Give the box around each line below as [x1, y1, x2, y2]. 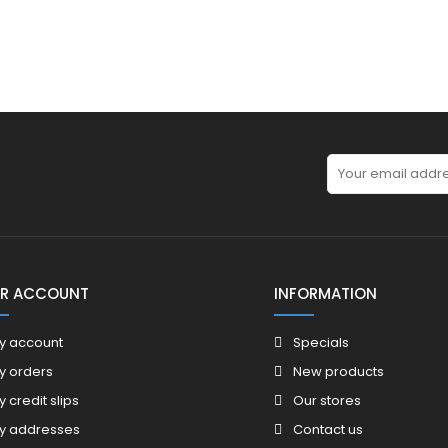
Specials [292, 333, 349, 353]
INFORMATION [273, 283, 377, 305]
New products [292, 362, 384, 382]
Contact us [292, 420, 363, 440]
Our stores [292, 391, 361, 411]
